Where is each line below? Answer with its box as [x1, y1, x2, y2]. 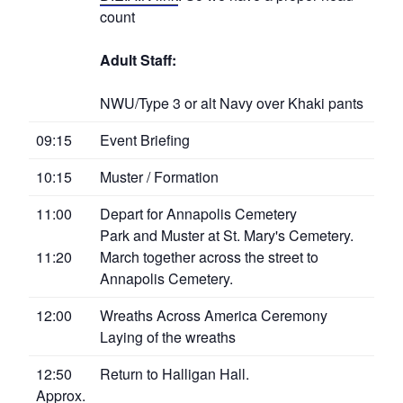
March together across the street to [100, 246, 318, 267]
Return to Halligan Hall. [100, 363, 249, 384]
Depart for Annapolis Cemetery [100, 202, 297, 224]
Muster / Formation [100, 166, 219, 187]
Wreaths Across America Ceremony [100, 304, 327, 326]
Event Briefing [100, 129, 190, 150]
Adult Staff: [100, 49, 176, 70]
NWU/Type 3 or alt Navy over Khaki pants [100, 92, 363, 113]
